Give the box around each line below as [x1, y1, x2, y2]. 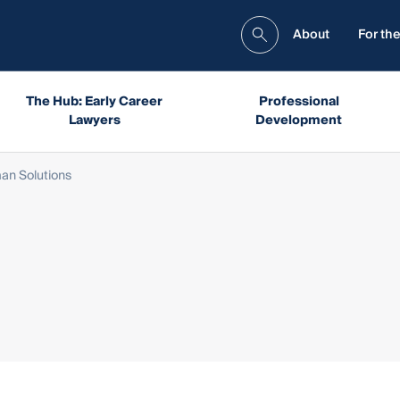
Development [255, 109, 343, 131]
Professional [258, 90, 339, 112]
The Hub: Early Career [26, 90, 162, 112]
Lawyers [68, 109, 121, 131]
